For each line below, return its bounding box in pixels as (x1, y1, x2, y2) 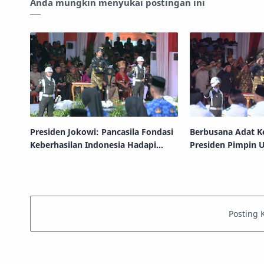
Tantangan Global (30, 152, 101, 164)
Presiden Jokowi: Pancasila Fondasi (30, 126, 173, 138)
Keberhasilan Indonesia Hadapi (30, 139, 156, 151)
